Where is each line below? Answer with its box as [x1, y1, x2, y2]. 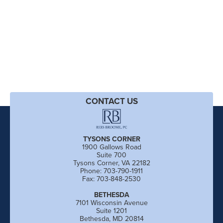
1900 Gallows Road [82, 142, 141, 152]
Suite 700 [97, 150, 126, 160]
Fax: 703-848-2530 [82, 174, 141, 184]
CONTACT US [85, 95, 138, 107]
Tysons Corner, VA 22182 [73, 158, 150, 168]
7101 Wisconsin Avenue [75, 198, 148, 208]
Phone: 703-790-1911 [80, 166, 143, 176]
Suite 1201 [96, 206, 127, 216]
